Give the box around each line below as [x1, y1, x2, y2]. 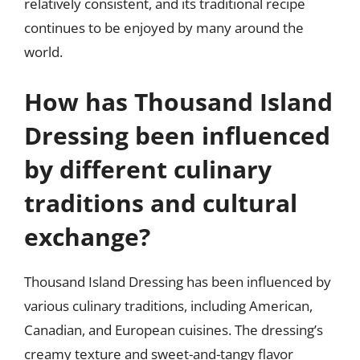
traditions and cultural [24, 186, 297, 219]
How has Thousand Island [24, 84, 333, 118]
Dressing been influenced [24, 118, 330, 152]
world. [24, 43, 63, 61]
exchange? [24, 219, 150, 253]
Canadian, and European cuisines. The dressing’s [24, 320, 323, 339]
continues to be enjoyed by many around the [24, 18, 304, 37]
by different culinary [24, 152, 272, 186]
